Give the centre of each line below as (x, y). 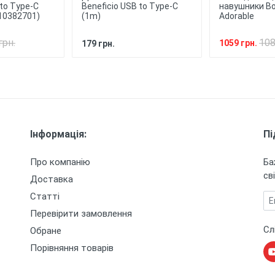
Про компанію (60, 162)
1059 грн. (239, 43)
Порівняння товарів (72, 248)
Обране (46, 231)
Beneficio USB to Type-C (130, 6)
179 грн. (98, 44)
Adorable (237, 16)
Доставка (52, 179)
